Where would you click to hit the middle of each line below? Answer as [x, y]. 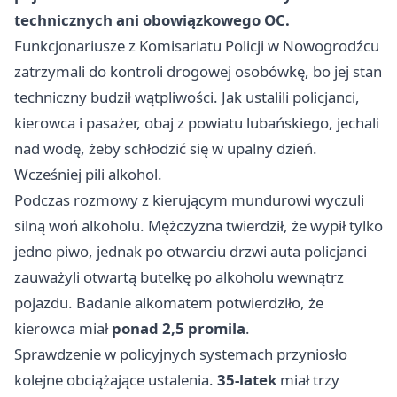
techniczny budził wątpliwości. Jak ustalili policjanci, [187, 97]
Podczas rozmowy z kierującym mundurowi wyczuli [189, 200]
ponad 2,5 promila [179, 328]
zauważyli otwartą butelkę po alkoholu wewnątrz [179, 277]
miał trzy [308, 380]
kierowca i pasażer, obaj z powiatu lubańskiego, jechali [197, 123]
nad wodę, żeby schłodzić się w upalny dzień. [166, 148]
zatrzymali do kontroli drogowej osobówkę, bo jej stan [198, 71]
